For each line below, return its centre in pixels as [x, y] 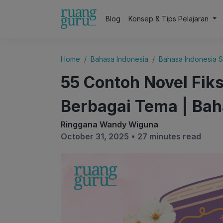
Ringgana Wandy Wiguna [110, 124]
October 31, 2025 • [99, 136]
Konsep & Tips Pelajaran [170, 19]
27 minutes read [169, 136]
